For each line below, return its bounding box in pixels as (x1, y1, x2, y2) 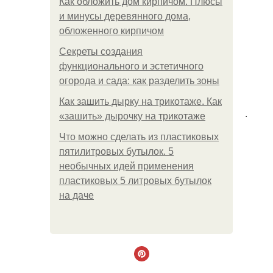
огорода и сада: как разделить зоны (59, 76, 219, 86)
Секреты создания (59, 46, 143, 57)
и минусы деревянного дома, (59, 11, 191, 21)
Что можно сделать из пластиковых (59, 132, 219, 142)
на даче (59, 190, 94, 200)
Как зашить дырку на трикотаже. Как (59, 96, 222, 107)
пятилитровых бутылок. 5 (59, 146, 174, 157)
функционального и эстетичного (59, 61, 204, 71)
